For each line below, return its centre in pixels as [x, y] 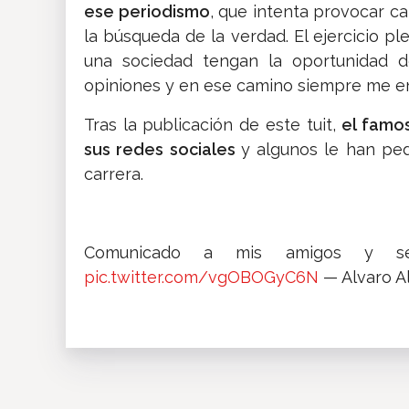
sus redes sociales [163, 149]
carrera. [114, 173]
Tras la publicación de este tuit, [213, 124]
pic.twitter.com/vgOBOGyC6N [201, 277]
